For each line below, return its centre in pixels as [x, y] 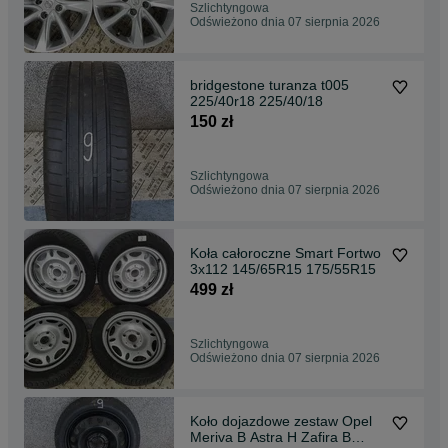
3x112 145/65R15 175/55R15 [341, 268]
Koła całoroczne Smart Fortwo [285, 252]
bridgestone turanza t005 [269, 84]
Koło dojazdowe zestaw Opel [281, 420]
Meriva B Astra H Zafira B [270, 436]
